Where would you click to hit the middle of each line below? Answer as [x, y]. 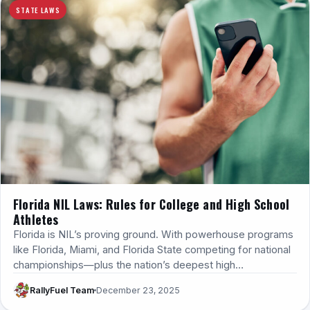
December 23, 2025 [138, 290]
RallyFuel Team [62, 290]
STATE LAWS [38, 9]
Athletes [36, 220]
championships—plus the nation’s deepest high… [128, 265]
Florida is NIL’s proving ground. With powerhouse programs [153, 235]
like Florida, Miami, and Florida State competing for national [152, 250]
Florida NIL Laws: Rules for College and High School [152, 204]
